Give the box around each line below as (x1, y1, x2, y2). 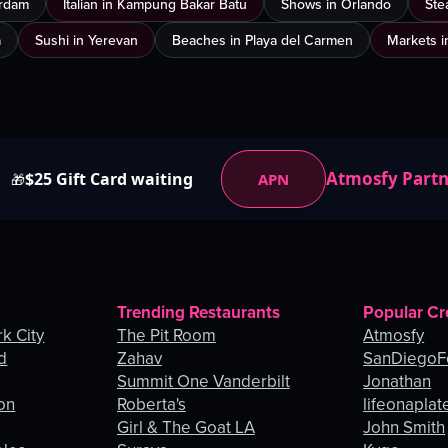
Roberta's (116, 392, 186, 417)
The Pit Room (116, 323, 216, 348)
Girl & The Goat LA (116, 415, 255, 440)
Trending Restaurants (116, 300, 280, 325)
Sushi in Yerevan (35, 30, 138, 51)
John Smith (363, 415, 446, 440)
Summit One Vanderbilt (116, 369, 290, 394)
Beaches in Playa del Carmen (172, 30, 353, 51)
